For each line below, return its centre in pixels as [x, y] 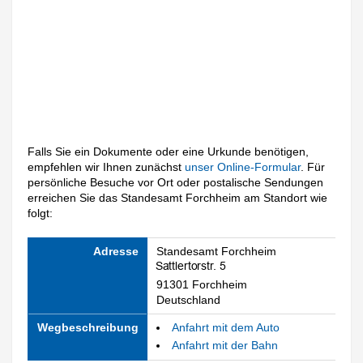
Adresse [115, 251]
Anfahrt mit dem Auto [225, 327]
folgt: [41, 214]
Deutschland [188, 299]
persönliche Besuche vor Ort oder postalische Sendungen [176, 183]
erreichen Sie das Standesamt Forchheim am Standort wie [178, 198]
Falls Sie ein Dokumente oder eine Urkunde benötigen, [169, 152]
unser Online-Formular [243, 167]
